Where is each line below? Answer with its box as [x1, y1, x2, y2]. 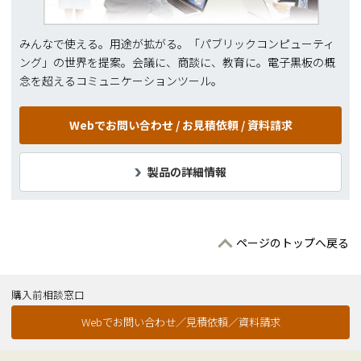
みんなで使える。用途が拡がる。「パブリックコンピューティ [19, 35, 334, 52]
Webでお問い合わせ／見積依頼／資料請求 [81, 314, 280, 330]
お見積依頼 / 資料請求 [181, 116, 293, 133]
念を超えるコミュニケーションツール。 [19, 72, 222, 89]
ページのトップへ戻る [236, 234, 350, 251]
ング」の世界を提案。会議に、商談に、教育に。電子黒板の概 [19, 53, 335, 70]
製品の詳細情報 [147, 163, 226, 180]
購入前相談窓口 [11, 286, 85, 302]
